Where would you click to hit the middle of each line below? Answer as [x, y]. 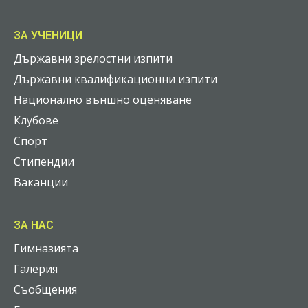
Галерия [36, 269]
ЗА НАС [34, 225]
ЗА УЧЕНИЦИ [48, 36]
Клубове [36, 121]
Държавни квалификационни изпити [115, 79]
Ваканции [41, 183]
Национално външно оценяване [103, 100]
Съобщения [45, 290]
